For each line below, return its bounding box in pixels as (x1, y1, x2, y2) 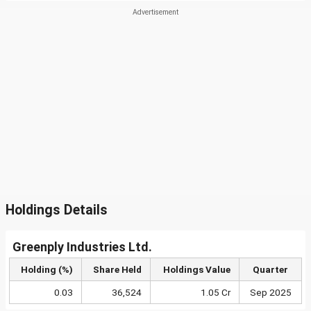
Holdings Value (163, 264, 230, 275)
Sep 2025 (249, 287, 292, 298)
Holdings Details (6, 202, 108, 218)
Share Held (93, 264, 142, 275)
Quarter (253, 264, 288, 275)
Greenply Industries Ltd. (12, 239, 152, 254)
